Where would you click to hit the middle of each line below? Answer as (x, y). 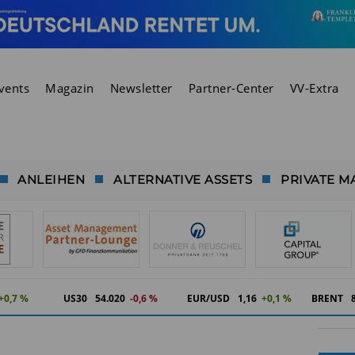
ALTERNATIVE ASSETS (183, 179)
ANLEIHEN (52, 179)
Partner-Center (231, 88)
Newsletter (141, 88)
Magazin (70, 88)
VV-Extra (314, 88)
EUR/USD (209, 298)
